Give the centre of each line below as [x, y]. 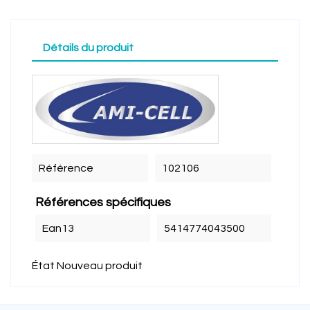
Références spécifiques [103, 202]
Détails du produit [88, 48]
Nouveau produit [100, 266]
